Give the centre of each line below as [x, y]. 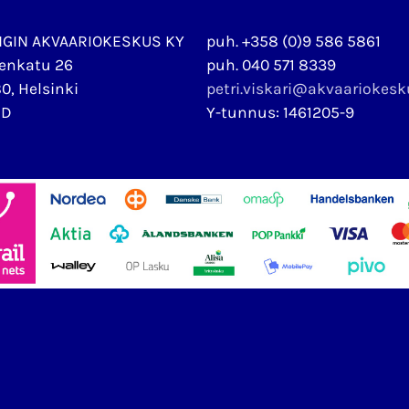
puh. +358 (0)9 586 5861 [294, 41]
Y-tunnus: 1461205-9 [280, 112]
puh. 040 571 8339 [271, 65]
